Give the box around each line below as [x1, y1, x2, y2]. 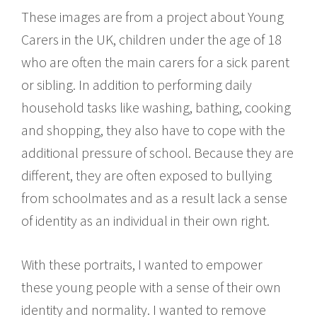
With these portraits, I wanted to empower [21, 255, 263, 273]
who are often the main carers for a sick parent [21, 52, 289, 71]
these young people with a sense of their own [21, 277, 281, 296]
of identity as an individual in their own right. [21, 211, 270, 229]
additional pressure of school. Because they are [21, 143, 294, 161]
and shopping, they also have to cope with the [21, 120, 285, 139]
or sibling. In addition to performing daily [21, 75, 252, 93]
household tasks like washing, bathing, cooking [21, 98, 291, 116]
